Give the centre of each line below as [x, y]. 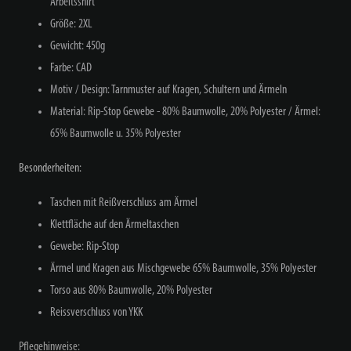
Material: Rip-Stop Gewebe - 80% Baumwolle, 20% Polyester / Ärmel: [185, 112]
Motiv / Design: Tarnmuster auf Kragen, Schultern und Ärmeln [168, 90]
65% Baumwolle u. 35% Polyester [116, 134]
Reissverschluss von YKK [96, 312]
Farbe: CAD [71, 68]
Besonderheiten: [50, 168]
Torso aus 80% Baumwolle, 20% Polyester [131, 290]
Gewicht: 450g [78, 46]
